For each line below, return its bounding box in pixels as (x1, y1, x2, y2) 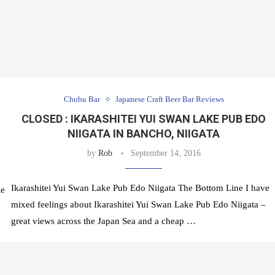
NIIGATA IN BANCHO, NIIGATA (68, 127, 220, 141)
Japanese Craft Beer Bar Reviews (115, 95, 224, 104)
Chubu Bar (63, 95, 100, 104)
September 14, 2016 (130, 149, 201, 158)
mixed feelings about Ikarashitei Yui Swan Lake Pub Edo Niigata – (10, 199, 266, 210)
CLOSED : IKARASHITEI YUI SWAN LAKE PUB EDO (21, 112, 266, 126)
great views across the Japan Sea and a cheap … (10, 216, 196, 227)
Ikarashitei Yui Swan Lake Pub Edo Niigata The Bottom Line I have (10, 183, 269, 193)
